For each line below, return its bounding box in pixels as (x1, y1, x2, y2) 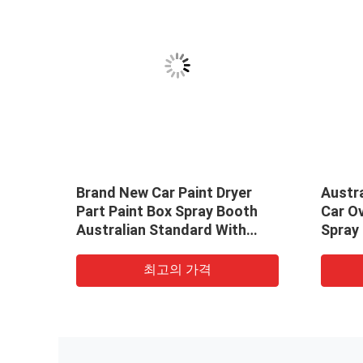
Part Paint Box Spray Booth (76, 202, 258, 220)
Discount (76, 239, 136, 257)
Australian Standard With (76, 220, 246, 238)
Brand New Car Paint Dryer (76, 183, 252, 201)
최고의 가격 (143, 261, 211, 277)
